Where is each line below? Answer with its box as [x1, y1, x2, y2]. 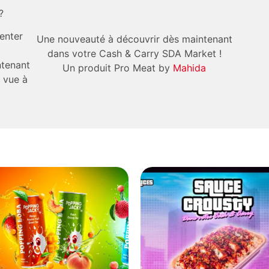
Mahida [173, 61, 207, 74]
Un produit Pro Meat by [62, 61, 174, 74]
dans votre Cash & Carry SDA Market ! [47, 47, 222, 59]
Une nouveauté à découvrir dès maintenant [36, 32, 232, 45]
